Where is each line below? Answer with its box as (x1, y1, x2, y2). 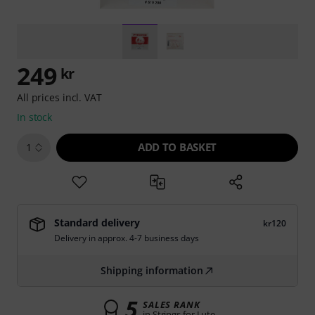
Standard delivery (54, 216, 140, 229)
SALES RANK (143, 298, 200, 311)
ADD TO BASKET (138, 140, 217, 154)
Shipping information (101, 264, 203, 277)
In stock (17, 110, 53, 124)
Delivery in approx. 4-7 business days (54, 232, 199, 244)
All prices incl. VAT (17, 91, 102, 104)
